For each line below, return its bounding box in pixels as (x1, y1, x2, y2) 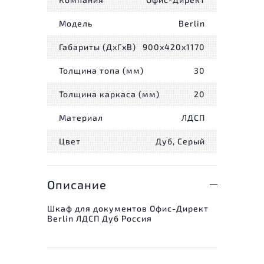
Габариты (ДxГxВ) (59, 42, 136, 52)
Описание (47, 177, 107, 192)
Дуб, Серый (156, 136, 205, 147)
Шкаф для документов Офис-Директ (47, 203, 209, 213)
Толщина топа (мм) (59, 65, 144, 76)
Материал (59, 113, 103, 123)
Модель (59, 18, 93, 29)
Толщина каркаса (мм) (59, 89, 160, 100)
